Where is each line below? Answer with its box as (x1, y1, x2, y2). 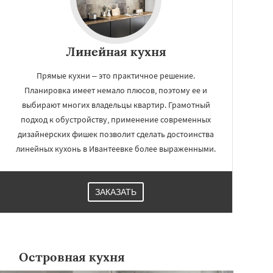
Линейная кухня (65, 44, 166, 59)
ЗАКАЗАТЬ (95, 187, 136, 197)
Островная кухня (18, 249, 125, 264)
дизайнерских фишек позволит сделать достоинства (18, 129, 214, 140)
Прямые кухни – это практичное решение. (37, 70, 195, 81)
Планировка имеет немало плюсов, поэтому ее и (24, 85, 207, 96)
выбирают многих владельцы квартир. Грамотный (21, 99, 210, 110)
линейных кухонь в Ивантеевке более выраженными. (16, 143, 216, 154)
